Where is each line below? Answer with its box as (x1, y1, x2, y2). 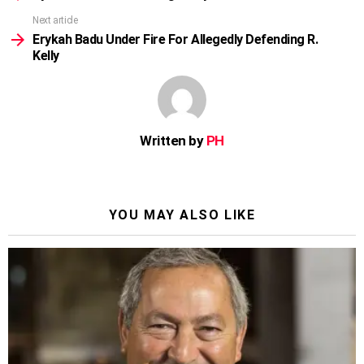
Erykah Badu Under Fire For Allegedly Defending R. (32, 32, 318, 48)
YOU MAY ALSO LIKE (108, 207, 256, 223)
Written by (140, 132, 206, 149)
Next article (32, 15, 78, 27)
